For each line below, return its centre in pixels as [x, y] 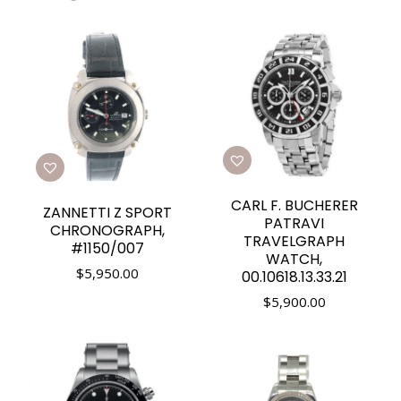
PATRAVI [294, 223]
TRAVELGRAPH [294, 241]
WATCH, [294, 259]
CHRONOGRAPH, [107, 230]
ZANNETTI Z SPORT [107, 213]
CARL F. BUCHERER [294, 205]
